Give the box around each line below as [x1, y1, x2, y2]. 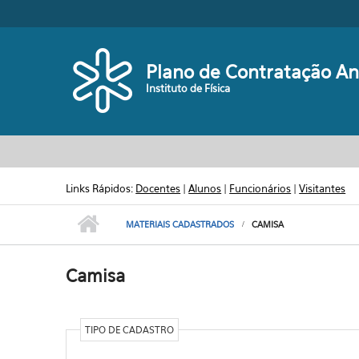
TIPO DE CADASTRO [84, 324, 174, 336]
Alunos [188, 182, 222, 195]
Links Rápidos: [66, 182, 136, 195]
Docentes [135, 182, 181, 195]
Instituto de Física [146, 82, 231, 95]
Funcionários [229, 182, 292, 195]
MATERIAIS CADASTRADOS [126, 219, 235, 230]
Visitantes [299, 182, 346, 195]
